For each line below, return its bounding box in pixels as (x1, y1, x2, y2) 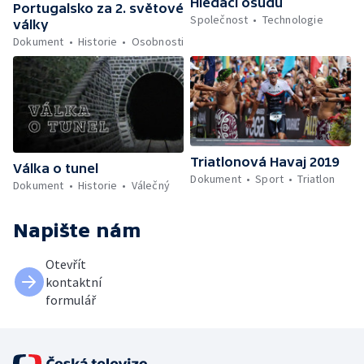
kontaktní (45, 273, 102, 290)
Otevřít (45, 255, 86, 272)
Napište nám (13, 219, 141, 241)
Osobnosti (131, 34, 184, 50)
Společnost (190, 12, 249, 28)
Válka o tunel (13, 160, 98, 175)
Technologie (262, 12, 323, 28)
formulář (45, 291, 96, 308)
